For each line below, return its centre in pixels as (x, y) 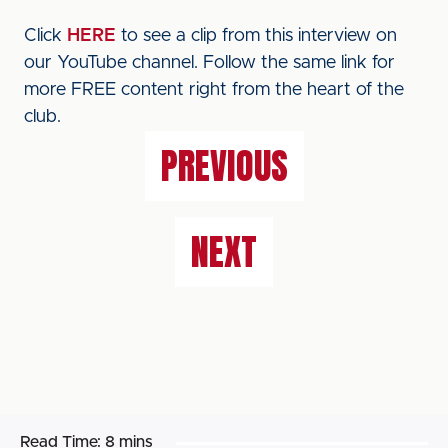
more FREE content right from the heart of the (214, 90)
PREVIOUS (224, 166)
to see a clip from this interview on (256, 36)
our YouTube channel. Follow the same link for (209, 63)
